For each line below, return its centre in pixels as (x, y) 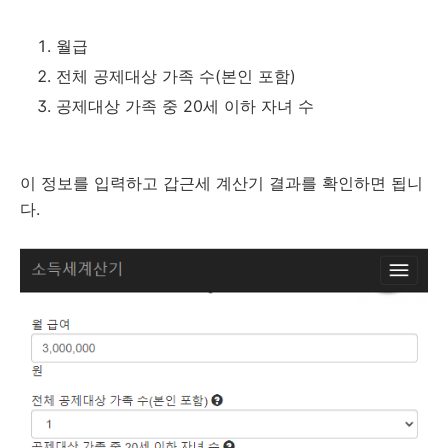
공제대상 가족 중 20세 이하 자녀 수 (185, 106)
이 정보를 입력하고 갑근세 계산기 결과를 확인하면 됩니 (221, 183)
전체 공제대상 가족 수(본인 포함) (176, 76)
